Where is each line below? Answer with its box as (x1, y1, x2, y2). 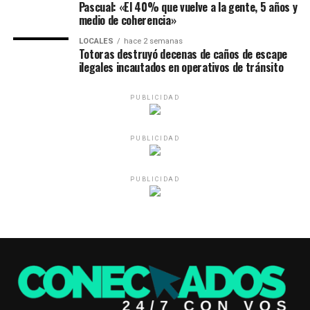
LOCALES (78, 36, 113, 46)
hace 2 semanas (123, 36, 183, 46)
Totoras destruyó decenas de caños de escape (78, 45, 287, 62)
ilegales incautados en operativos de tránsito (78, 58, 284, 75)
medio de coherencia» (78, 11, 176, 28)
